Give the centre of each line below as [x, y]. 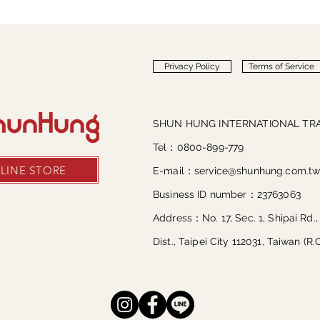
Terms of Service [281, 66]
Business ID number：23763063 [227, 194]
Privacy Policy [192, 66]
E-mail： [174, 171]
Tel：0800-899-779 [199, 147]
